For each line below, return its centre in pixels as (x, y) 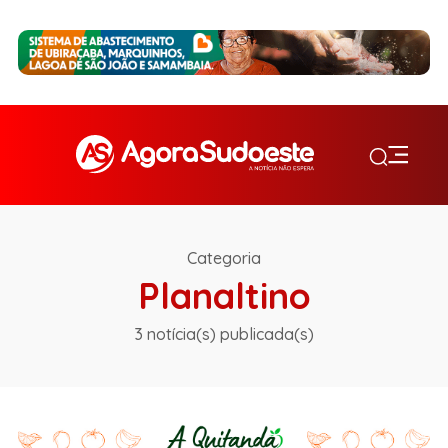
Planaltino (224, 295)
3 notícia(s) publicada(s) (224, 333)
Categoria (224, 257)
